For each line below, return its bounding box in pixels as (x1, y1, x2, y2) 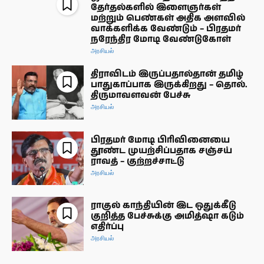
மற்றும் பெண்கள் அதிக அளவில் (91, 11, 246, 24)
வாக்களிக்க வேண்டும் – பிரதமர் (91, 22, 242, 35)
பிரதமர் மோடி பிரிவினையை (91, 133, 230, 146)
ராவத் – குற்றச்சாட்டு (91, 154, 185, 167)
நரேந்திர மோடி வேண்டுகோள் (91, 32, 232, 45)
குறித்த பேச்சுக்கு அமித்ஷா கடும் (91, 210, 245, 223)
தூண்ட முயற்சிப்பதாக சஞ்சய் (91, 144, 233, 157)
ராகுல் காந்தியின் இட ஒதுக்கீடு (91, 199, 237, 212)
